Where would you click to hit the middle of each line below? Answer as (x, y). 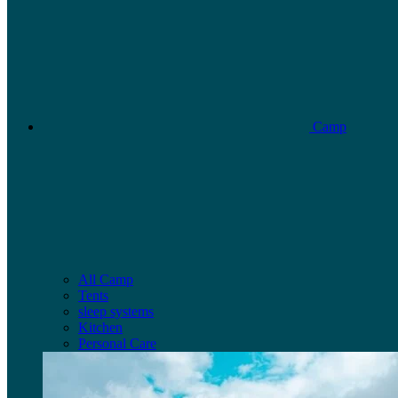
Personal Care (117, 344)
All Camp (106, 280)
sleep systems (116, 312)
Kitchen (100, 328)
